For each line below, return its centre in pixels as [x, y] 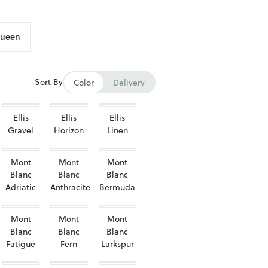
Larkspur [117, 244]
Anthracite [71, 187]
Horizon [69, 130]
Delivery [129, 82]
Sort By [49, 82]
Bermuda [118, 187]
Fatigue [21, 244]
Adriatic [21, 187]
